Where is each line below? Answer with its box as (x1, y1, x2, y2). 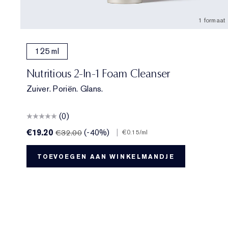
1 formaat (198, 16, 225, 24)
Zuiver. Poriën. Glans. (26, 83, 103, 94)
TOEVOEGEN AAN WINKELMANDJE (37, 152, 175, 161)
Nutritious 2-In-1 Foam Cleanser (26, 66, 170, 80)
